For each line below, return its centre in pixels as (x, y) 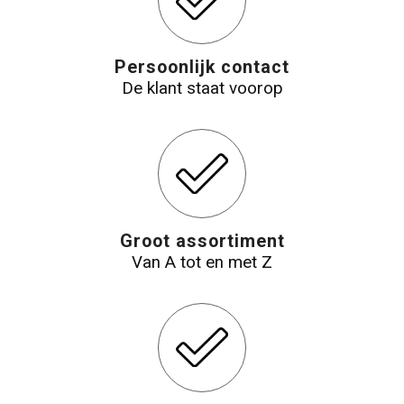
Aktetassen (69, 83)
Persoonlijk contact (202, 67)
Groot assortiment (202, 241)
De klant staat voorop (202, 88)
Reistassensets (85, 35)
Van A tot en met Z (202, 262)
